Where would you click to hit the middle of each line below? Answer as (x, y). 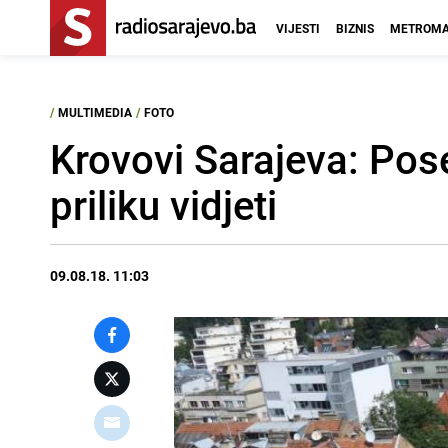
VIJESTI (298, 28)
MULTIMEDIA (95, 112)
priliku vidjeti (163, 205)
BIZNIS (355, 28)
